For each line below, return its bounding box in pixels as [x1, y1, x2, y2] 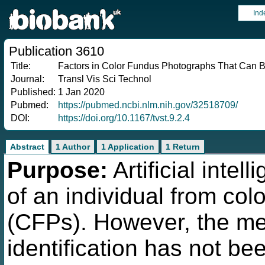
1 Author [56, 142, 90, 151]
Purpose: [7, 157, 108, 183]
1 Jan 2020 [58, 87, 105, 97]
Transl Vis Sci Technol [58, 74, 151, 84]
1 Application [101, 142, 154, 151]
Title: [11, 61, 31, 71]
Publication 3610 [9, 44, 104, 59]
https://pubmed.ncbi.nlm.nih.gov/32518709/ [58, 100, 238, 110]
